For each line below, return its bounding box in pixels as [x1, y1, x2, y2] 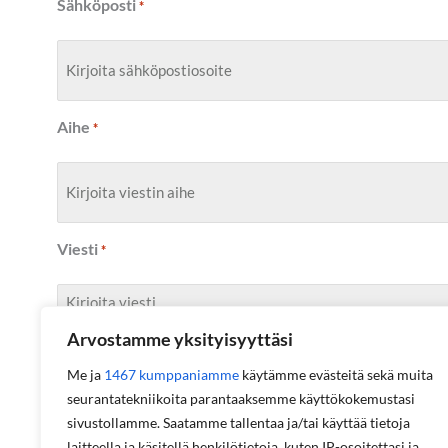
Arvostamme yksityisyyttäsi [67, 328, 293, 350]
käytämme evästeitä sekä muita [239, 366, 433, 383]
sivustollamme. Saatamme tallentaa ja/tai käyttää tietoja [67, 414, 410, 431]
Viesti [57, 238, 98, 258]
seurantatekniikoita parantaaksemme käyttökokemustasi [67, 390, 415, 407]
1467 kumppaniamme [104, 366, 239, 383]
